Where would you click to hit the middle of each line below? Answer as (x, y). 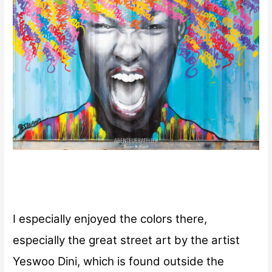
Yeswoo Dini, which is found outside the (119, 262)
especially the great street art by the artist (127, 240)
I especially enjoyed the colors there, (110, 219)
